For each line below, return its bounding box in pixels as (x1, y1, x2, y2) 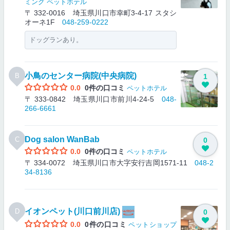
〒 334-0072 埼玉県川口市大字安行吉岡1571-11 (25, 159, 195, 167)
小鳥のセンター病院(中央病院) (25, 71, 137, 80)
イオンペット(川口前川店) (25, 207, 120, 216)
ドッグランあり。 (29, 36, 83, 44)
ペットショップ (128, 221, 177, 228)
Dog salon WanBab (25, 135, 100, 144)
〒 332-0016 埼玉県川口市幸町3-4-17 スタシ (25, 9, 177, 17)
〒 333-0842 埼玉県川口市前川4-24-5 (25, 95, 162, 103)
